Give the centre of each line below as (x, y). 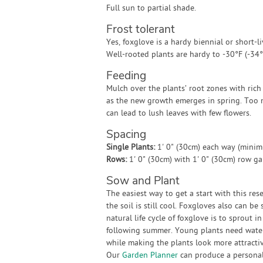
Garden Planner (150, 256)
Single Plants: (130, 148)
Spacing (126, 134)
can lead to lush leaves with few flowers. (178, 114)
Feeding (126, 76)
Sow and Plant (143, 181)
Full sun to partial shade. (151, 9)
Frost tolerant (140, 29)
